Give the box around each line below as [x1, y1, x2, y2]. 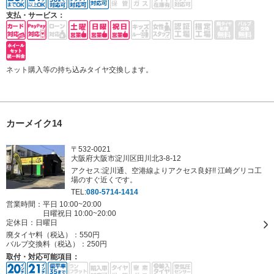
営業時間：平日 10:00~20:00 [6, 199, 102, 209]
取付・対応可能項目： [6, 252, 80, 261]
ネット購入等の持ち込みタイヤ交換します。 [6, 65, 153, 74]
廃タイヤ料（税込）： [6, 230, 80, 239]
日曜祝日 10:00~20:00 [43, 209, 116, 218]
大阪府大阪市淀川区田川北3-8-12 [71, 154, 181, 163]
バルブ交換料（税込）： [6, 239, 87, 248]
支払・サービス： [6, 10, 65, 20]
